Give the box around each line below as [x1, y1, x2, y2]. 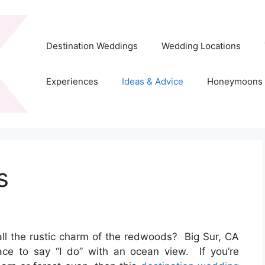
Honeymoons [206, 76, 263, 88]
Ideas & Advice [121, 76, 183, 88]
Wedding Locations [161, 40, 241, 52]
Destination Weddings [46, 40, 138, 52]
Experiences [46, 76, 98, 88]
